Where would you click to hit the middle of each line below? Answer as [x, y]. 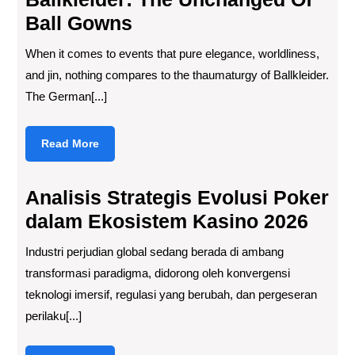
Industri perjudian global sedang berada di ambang [155, 252]
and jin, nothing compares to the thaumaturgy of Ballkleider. [177, 75]
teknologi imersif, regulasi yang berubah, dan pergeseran [171, 294]
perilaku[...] [53, 316]
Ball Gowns [79, 23]
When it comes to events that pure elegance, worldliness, [172, 53]
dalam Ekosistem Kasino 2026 [167, 221]
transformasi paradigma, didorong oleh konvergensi [158, 273]
